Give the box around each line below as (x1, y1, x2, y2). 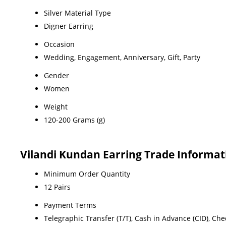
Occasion (44, 39, 75, 49)
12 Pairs (44, 182, 71, 192)
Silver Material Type (44, 8, 111, 18)
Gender (44, 70, 69, 80)
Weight (44, 101, 68, 111)
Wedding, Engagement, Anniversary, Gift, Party (44, 52, 200, 62)
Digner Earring (44, 21, 93, 31)
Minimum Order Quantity (44, 168, 130, 179)
